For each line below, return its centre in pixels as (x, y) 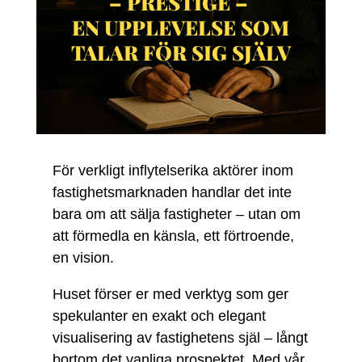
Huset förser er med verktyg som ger (170, 294)
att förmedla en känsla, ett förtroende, (173, 236)
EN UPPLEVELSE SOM (181, 27)
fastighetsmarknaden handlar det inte (172, 192)
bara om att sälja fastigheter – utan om (176, 214)
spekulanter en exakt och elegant (159, 316)
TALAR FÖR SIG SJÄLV (181, 52)
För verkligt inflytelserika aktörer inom (173, 170)
